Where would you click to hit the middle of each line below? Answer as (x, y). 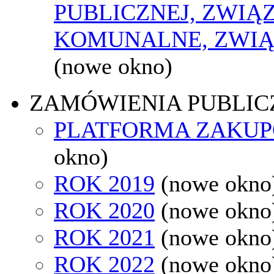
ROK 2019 (104, 183)
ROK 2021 (104, 237)
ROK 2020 (104, 210)
